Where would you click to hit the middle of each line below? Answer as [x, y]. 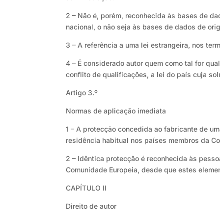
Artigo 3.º [82, 93]
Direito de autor [91, 206]
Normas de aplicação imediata [116, 111]
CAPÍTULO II [86, 188]
